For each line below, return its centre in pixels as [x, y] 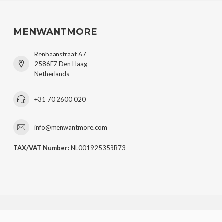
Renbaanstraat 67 [60, 54]
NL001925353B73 [98, 148]
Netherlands [52, 74]
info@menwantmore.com [71, 128]
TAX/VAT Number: [41, 148]
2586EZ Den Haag [61, 64]
